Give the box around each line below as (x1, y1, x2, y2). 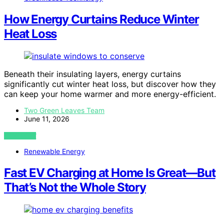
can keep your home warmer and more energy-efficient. (4, 88, 216, 99)
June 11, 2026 (24, 114, 69, 123)
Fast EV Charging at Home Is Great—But (4, 165, 215, 180)
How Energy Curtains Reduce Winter (4, 12, 199, 27)
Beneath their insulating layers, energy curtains (4, 68, 181, 79)
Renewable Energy (24, 146, 85, 155)
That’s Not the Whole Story (4, 179, 146, 194)
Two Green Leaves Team (24, 105, 104, 114)
